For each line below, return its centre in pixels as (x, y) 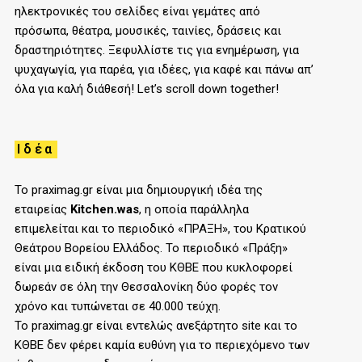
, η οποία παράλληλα (194, 210)
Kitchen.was (105, 210)
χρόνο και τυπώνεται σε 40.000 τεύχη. (118, 307)
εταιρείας (42, 210)
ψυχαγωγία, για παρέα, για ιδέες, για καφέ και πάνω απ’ (164, 70)
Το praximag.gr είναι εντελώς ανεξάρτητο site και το (156, 326)
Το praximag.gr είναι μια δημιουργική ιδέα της (139, 190)
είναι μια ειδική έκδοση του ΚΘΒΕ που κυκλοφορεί (154, 268)
